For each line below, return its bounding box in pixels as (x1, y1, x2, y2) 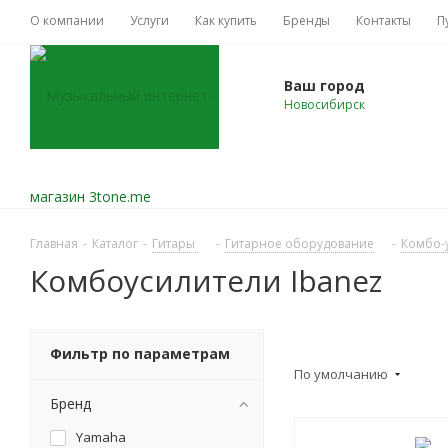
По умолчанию (294, 365, 391, 384)
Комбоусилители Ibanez (30, 260, 382, 302)
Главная (30, 235, 78, 253)
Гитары (152, 235, 198, 253)
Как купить (195, 12, 257, 29)
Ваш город (284, 76, 365, 96)
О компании (30, 12, 104, 29)
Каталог (92, 235, 138, 253)
